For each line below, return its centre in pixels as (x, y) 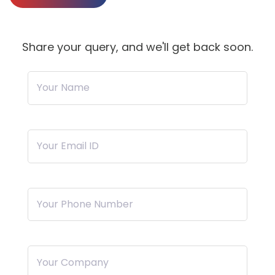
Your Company (73, 262)
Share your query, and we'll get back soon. (137, 47)
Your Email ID (68, 146)
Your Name (64, 88)
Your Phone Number (85, 204)
